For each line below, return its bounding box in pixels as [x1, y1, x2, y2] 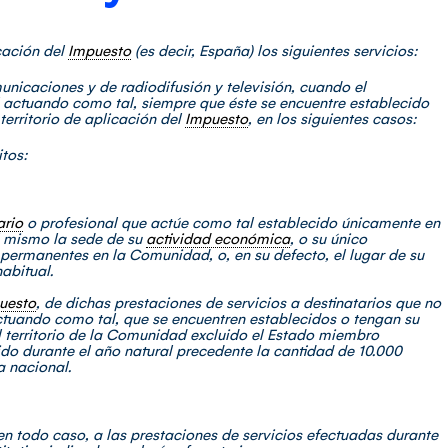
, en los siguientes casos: [248, 108, 417, 128]
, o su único [290, 228, 367, 248]
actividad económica [146, 228, 290, 248]
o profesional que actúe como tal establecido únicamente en [23, 212, 440, 232]
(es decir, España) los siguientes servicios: [131, 40, 418, 60]
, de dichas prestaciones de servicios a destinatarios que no [36, 292, 441, 312]
